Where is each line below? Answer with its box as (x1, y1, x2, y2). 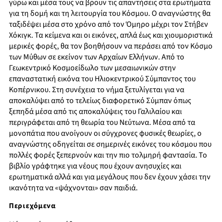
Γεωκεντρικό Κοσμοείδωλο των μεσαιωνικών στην (9, 62, 176, 74)
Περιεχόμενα (9, 201, 56, 212)
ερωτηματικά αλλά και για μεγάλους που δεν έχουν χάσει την (9, 171, 211, 183)
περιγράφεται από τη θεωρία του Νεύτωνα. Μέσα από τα (9, 117, 195, 128)
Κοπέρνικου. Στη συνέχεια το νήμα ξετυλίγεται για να (9, 84, 184, 96)
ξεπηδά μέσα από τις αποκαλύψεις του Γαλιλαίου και (9, 106, 182, 117)
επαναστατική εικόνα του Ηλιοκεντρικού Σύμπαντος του (9, 73, 196, 85)
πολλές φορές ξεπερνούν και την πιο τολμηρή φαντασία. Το (9, 150, 207, 161)
